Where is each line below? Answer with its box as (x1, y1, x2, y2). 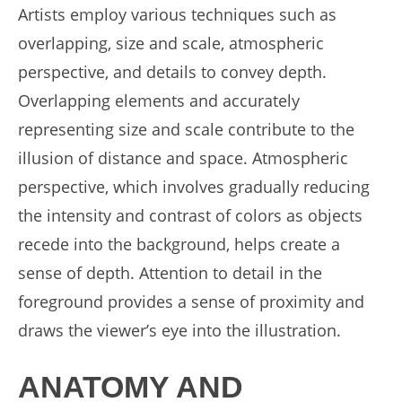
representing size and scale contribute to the (18, 118, 354, 140)
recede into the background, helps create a (18, 233, 340, 255)
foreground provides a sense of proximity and (18, 291, 364, 312)
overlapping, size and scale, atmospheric (18, 32, 324, 54)
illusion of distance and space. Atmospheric (18, 147, 348, 169)
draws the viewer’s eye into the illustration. (18, 319, 341, 341)
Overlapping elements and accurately (18, 90, 300, 111)
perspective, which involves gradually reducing (18, 176, 370, 197)
